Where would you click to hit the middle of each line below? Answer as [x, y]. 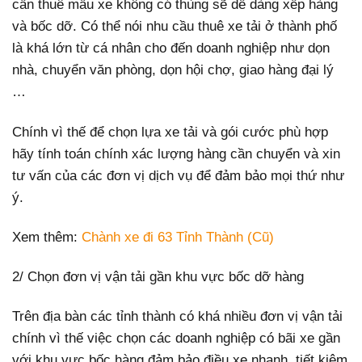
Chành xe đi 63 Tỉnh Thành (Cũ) [178, 237]
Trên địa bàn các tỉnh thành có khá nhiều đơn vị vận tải [177, 316]
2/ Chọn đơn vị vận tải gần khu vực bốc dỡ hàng [158, 276]
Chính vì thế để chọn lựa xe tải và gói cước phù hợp [170, 132]
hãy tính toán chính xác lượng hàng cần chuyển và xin [176, 154]
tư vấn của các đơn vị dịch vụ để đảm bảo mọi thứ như [178, 175]
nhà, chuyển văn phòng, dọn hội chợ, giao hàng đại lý [173, 70]
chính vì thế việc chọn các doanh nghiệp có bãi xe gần [176, 338]
